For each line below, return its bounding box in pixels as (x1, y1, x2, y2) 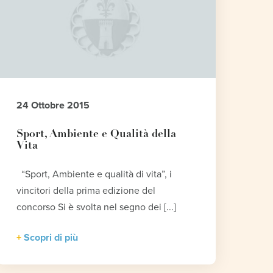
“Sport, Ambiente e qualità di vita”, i (16, 168, 172, 180)
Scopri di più (24, 231, 79, 244)
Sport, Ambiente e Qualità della (16, 129, 177, 140)
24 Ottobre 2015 (16, 99, 90, 112)
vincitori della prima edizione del (16, 184, 156, 197)
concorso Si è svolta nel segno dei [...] (16, 200, 177, 213)
